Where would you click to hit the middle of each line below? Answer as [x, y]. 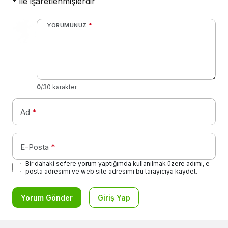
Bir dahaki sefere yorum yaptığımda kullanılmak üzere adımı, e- [119, 164]
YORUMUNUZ [67, 26]
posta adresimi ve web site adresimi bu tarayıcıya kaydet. [111, 172]
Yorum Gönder [47, 198]
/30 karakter [59, 87]
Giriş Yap [114, 198]
